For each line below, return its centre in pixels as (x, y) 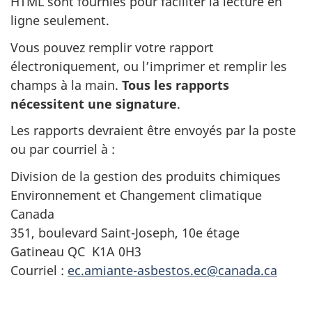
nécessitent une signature (94, 103)
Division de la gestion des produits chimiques (146, 176)
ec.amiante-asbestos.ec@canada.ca (172, 270)
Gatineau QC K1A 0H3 (76, 251)
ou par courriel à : (63, 149)
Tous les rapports (175, 85)
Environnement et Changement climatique (136, 195)
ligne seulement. (60, 20)
